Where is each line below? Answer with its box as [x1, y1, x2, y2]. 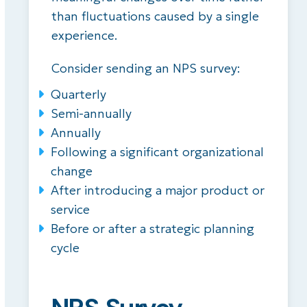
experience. [51, 27, 117, 44]
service [50, 201, 90, 218]
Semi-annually [50, 106, 132, 122]
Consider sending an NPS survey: [51, 60, 241, 77]
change [50, 163, 93, 180]
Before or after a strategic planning [50, 221, 254, 237]
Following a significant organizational [50, 144, 264, 160]
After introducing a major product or [50, 182, 265, 199]
